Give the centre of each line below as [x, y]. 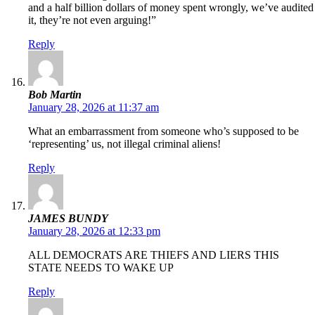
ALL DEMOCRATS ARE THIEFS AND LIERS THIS [154, 255]
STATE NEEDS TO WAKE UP [101, 268]
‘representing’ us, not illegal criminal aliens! [124, 144]
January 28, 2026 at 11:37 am [94, 108]
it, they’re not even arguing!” [92, 20]
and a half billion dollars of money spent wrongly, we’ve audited [171, 8]
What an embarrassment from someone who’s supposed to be [163, 131]
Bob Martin [55, 95]
